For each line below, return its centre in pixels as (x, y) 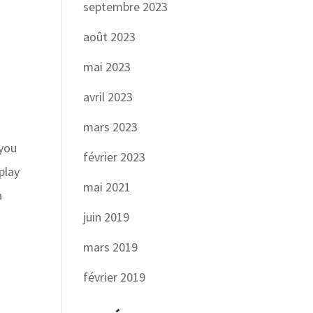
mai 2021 (107, 187)
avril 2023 (108, 97)
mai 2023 (107, 67)
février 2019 (115, 277)
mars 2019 (111, 247)
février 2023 (115, 157)
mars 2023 (111, 127)
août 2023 (110, 37)
